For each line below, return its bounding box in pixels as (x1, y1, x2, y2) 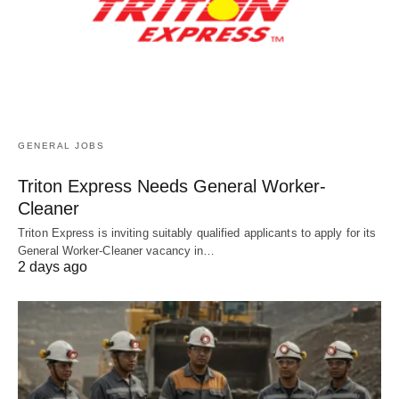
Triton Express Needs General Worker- (18, 176, 326, 197)
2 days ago (18, 259, 87, 275)
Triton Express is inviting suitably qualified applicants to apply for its (18, 226, 377, 240)
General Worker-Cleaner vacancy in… (18, 244, 216, 258)
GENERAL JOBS (18, 141, 104, 151)
